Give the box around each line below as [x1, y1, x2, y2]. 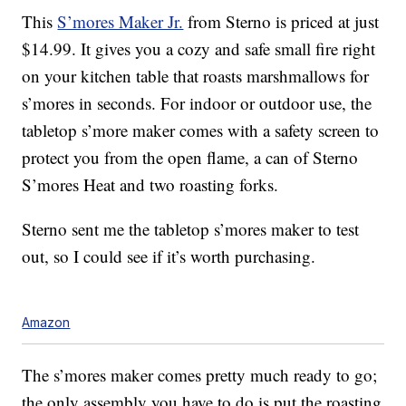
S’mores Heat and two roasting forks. [22, 173, 279, 197]
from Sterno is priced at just [183, 10, 380, 34]
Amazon [22, 314, 71, 331]
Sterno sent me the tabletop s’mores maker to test [22, 217, 360, 241]
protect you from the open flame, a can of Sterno [22, 146, 359, 169]
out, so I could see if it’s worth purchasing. [22, 245, 316, 268]
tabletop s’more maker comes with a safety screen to [22, 119, 380, 142]
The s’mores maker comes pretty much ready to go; [22, 363, 378, 387]
